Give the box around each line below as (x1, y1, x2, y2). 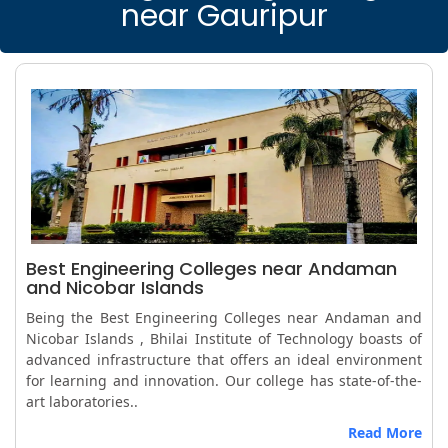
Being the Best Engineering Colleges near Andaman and (26, 307, 422, 327)
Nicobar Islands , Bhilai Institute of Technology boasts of (26, 328, 422, 348)
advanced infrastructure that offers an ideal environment (26, 349, 422, 369)
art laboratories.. (26, 391, 138, 411)
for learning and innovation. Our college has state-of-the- (26, 370, 422, 390)
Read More (348, 422, 422, 442)
